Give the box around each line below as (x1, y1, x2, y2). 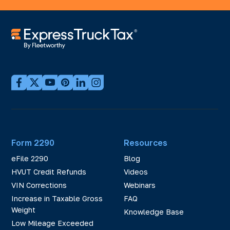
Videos (123, 167, 148, 176)
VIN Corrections (11, 180, 67, 189)
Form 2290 (11, 137, 54, 148)
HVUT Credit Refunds (11, 167, 86, 176)
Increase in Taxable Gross (11, 194, 103, 203)
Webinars (123, 180, 156, 189)
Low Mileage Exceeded (11, 218, 93, 227)
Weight (11, 205, 35, 214)
